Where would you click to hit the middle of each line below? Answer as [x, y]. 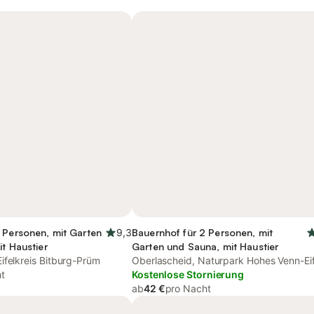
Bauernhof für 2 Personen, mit [203, 232]
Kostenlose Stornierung [188, 274]
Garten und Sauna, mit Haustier [205, 246]
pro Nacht [188, 288]
